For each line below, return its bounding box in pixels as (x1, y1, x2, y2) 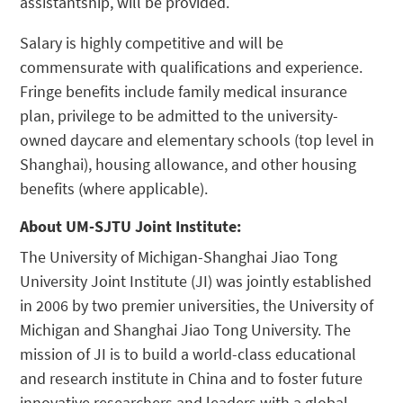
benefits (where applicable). (20, 178, 209, 200)
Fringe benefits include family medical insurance (20, 81, 348, 103)
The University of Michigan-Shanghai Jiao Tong (20, 246, 338, 268)
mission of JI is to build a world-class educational (20, 344, 357, 365)
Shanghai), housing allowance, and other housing (20, 154, 357, 175)
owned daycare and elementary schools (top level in (20, 130, 375, 151)
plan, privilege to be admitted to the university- (20, 105, 339, 127)
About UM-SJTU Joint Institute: (20, 216, 242, 237)
